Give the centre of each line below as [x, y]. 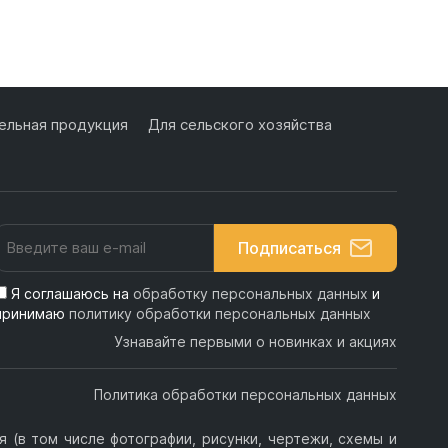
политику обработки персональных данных [219, 314]
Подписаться [289, 248]
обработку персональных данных [250, 294]
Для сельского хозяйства [239, 125]
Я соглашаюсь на [71, 294]
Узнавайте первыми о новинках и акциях [255, 342]
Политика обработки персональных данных [245, 395]
